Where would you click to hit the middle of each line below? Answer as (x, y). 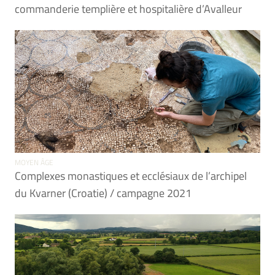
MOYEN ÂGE (34, 162)
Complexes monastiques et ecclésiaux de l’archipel (131, 176)
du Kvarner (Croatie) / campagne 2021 (103, 193)
